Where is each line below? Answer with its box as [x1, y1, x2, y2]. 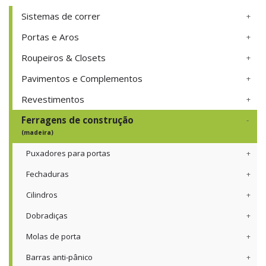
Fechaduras [26, 169, 69, 180]
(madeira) [21, 128, 53, 137]
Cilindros [26, 189, 58, 201]
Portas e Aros [21, 31, 79, 43]
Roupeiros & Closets [21, 52, 106, 64]
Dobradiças [26, 210, 68, 221]
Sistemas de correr [21, 10, 100, 23]
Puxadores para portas [26, 148, 110, 159]
